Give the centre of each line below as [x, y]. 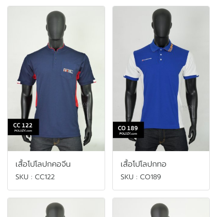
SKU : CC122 [35, 177]
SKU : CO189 [140, 177]
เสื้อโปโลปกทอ [143, 164]
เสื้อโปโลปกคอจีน [43, 164]
